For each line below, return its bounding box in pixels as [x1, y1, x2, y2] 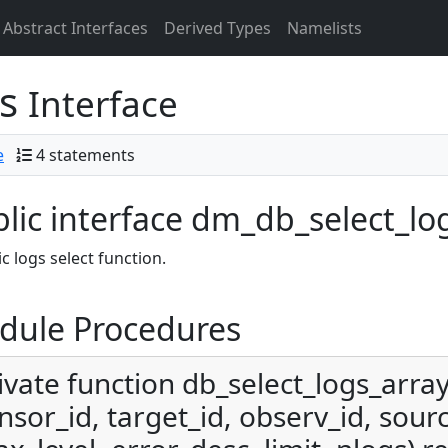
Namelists [287, 17, 362, 39]
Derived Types [164, 17, 271, 39]
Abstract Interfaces [3, 17, 148, 39]
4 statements [36, 144, 135, 166]
